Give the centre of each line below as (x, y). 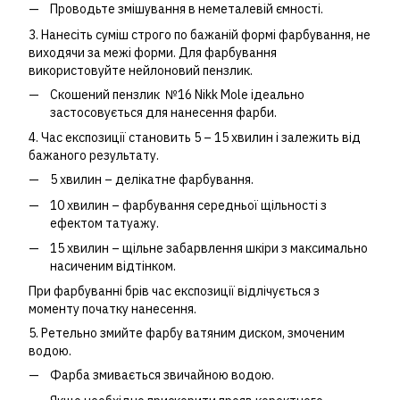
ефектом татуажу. (104, 223)
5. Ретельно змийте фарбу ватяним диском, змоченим (187, 333)
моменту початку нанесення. (112, 309)
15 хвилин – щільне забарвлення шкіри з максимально (209, 248)
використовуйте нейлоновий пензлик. (141, 70)
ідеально (278, 94)
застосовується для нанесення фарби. (163, 112)
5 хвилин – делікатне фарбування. (152, 180)
